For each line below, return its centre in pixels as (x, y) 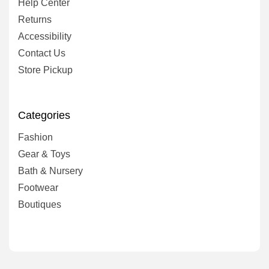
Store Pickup (45, 70)
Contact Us (42, 53)
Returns (35, 19)
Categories (44, 115)
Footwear (38, 187)
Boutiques (40, 204)
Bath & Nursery (50, 171)
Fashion (35, 137)
